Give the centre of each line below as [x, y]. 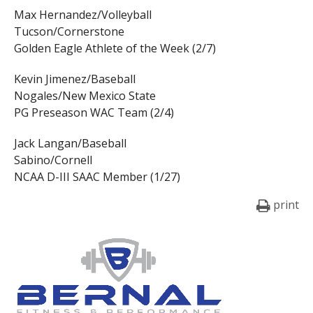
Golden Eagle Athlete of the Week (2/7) [115, 49]
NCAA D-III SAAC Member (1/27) [97, 177]
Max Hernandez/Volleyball [82, 15]
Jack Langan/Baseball [70, 144]
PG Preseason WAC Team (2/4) [94, 113]
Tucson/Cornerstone [69, 32]
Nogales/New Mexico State [85, 96]
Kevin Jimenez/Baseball [74, 79]
